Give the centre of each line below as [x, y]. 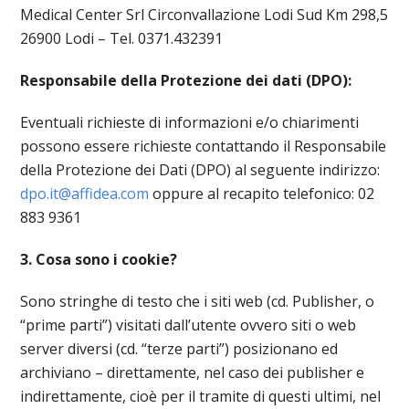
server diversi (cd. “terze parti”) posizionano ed [179, 349]
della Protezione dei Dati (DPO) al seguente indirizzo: [200, 170]
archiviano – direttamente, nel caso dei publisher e [193, 372]
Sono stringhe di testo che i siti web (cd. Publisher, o [198, 301]
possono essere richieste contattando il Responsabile [204, 146]
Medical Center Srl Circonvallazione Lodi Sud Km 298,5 [204, 15]
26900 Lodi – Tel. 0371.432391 [122, 38]
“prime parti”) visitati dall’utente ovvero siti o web [189, 325]
